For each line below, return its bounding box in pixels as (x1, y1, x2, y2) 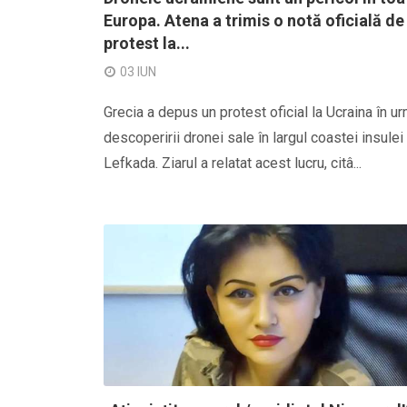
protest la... (104, 34, 190, 53)
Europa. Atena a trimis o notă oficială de (104, 11, 404, 30)
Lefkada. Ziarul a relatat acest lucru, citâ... (104, 154, 362, 172)
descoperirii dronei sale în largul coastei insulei (104, 129, 403, 146)
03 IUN (120, 65, 156, 79)
